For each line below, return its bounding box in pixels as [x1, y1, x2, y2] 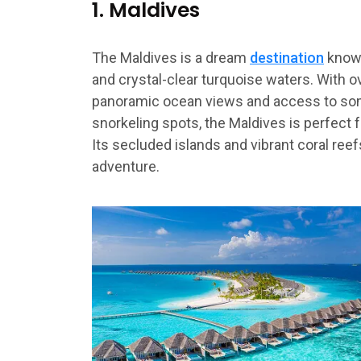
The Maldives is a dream [92, 49, 250, 67]
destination [250, 49, 324, 67]
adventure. [92, 158, 160, 176]
